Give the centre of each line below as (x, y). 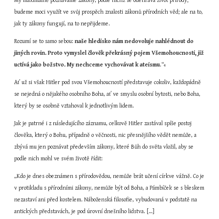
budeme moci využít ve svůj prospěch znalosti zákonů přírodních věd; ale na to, (109, 12)
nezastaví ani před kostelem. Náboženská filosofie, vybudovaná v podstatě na (106, 200)
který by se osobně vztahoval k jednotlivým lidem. (74, 106)
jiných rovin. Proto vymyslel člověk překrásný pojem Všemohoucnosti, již (109, 53)
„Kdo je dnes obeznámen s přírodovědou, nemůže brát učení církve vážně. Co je (109, 176)
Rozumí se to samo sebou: (45, 41)
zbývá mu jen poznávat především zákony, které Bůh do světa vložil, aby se (104, 147)
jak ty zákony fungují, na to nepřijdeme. (62, 24)
